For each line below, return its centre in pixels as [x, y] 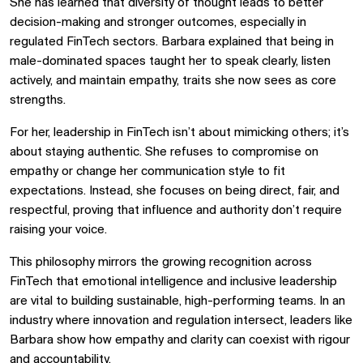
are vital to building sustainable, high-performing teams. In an [177, 301]
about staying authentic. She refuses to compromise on [164, 152]
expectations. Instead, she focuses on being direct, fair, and [175, 191]
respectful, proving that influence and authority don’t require [176, 210]
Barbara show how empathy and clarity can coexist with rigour [180, 340]
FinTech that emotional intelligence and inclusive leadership [173, 282]
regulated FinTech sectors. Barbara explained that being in [172, 42]
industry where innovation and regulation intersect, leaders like [181, 320]
